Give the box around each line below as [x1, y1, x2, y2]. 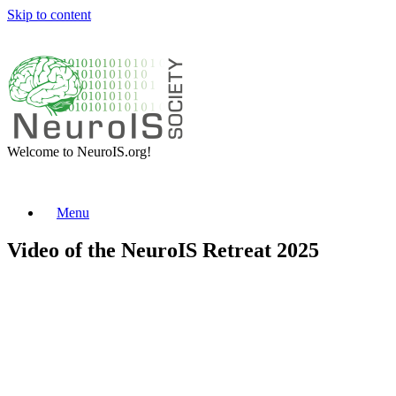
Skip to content [7, 7, 91, 22]
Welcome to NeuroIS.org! [7, 144, 151, 159]
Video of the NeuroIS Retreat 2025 [7, 238, 319, 262]
